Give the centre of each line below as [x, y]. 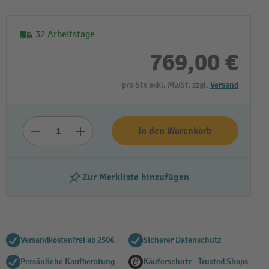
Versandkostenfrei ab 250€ [68, 240]
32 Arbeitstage [65, 35]
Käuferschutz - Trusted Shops [195, 261]
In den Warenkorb [175, 131]
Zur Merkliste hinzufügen [136, 177]
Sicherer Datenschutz [182, 240]
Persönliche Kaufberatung [68, 261]
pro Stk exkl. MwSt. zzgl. [166, 85]
